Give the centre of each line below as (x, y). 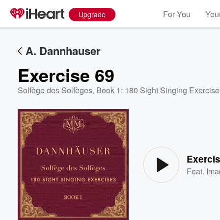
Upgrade (92, 14)
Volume (186, 137)
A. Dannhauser (63, 51)
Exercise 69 (66, 75)
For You (177, 14)
